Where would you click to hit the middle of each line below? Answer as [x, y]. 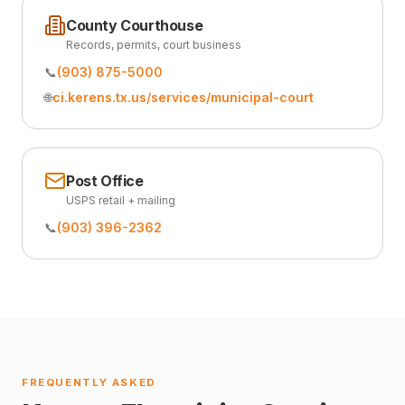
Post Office [105, 181]
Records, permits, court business [154, 45]
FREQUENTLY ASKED [89, 382]
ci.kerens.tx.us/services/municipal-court [183, 97]
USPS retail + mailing [121, 200]
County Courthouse [135, 25]
